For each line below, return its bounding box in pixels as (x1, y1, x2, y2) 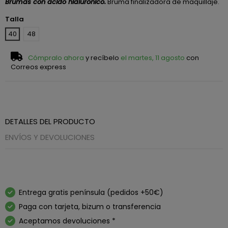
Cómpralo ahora (27, 52, 84, 63)
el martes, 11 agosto (120, 52, 185, 63)
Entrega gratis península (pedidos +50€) (18, 187, 163, 198)
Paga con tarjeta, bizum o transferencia (18, 202, 161, 212)
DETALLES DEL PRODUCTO (5, 116, 95, 127)
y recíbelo (83, 52, 121, 63)
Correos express (10, 62, 66, 72)
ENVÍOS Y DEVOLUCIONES (5, 131, 95, 142)
